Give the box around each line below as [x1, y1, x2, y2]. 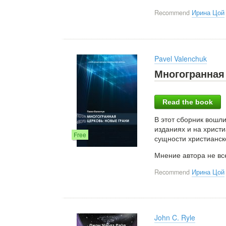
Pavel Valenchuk [154, 53, 207, 64]
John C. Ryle [154, 212, 195, 223]
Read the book [162, 97, 213, 106]
